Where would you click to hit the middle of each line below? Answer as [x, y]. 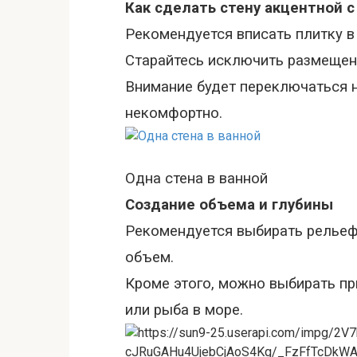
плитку [319, 34]
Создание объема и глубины [229, 205]
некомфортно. [174, 113]
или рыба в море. [184, 310]
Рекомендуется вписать [210, 34]
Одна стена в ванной [196, 178]
